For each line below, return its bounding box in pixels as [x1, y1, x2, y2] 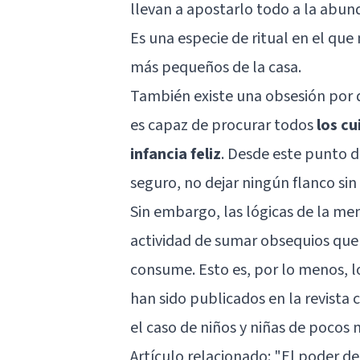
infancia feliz [130, 142, 221, 166]
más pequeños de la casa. [130, 55, 301, 79]
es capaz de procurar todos [130, 113, 317, 137]
